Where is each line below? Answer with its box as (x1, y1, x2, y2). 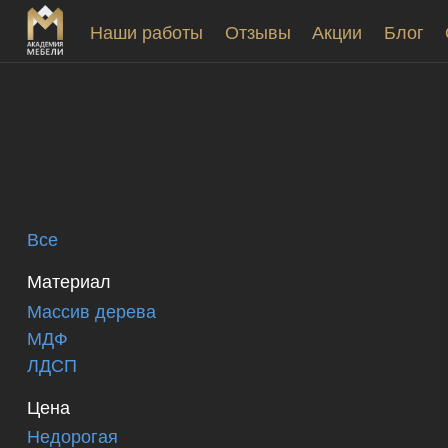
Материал (27, 267, 111, 294)
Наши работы (90, 17, 203, 44)
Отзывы (224, 17, 291, 44)
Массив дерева (27, 296, 156, 323)
